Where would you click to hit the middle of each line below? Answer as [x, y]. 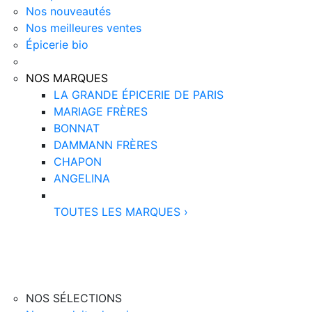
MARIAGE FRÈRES [100, 111]
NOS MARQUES [67, 78]
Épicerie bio [57, 45]
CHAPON [77, 162]
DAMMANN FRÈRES [105, 145]
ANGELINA [81, 178]
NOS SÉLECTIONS [73, 298]
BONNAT [76, 128]
